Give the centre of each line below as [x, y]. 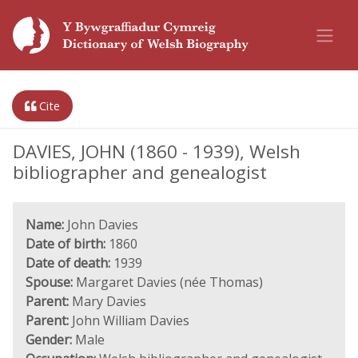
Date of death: [68, 263]
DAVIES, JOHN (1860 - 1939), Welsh [157, 151]
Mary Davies [107, 301]
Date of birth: [66, 244]
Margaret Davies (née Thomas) [168, 282]
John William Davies [129, 320]
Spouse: [49, 282]
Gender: [49, 340]
